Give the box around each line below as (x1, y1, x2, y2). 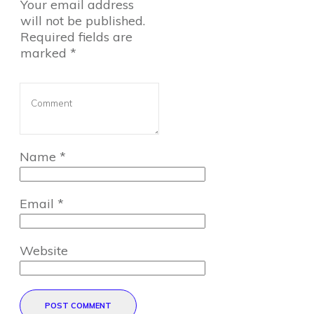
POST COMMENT (45, 301, 111, 310)
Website (20, 243, 68, 259)
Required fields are (20, 29, 132, 45)
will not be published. (20, 13, 145, 29)
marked (20, 45, 70, 61)
